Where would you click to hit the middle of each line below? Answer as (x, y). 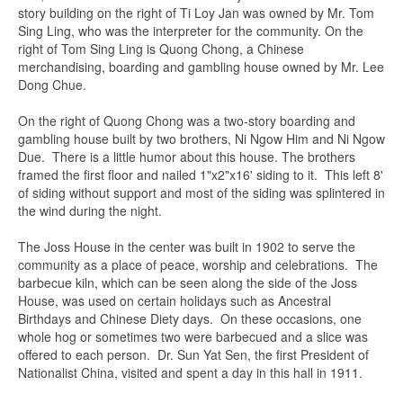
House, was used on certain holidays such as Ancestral (175, 300)
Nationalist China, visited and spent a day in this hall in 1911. (192, 372)
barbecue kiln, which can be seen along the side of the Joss (188, 282)
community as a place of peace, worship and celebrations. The (198, 264)
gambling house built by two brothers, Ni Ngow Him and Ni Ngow (201, 139)
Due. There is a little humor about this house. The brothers (187, 157)
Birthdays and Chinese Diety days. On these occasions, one (190, 318)
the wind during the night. (92, 210)
